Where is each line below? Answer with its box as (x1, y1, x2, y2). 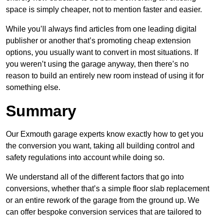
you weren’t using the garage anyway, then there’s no (6, 60, 189, 69)
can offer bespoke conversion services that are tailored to (6, 208, 201, 217)
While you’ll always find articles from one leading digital (6, 25, 197, 34)
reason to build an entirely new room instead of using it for (6, 72, 204, 80)
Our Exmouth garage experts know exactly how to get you (6, 130, 203, 139)
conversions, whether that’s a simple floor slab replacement (6, 184, 209, 193)
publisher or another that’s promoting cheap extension (6, 36, 191, 45)
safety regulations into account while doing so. (6, 153, 164, 162)
